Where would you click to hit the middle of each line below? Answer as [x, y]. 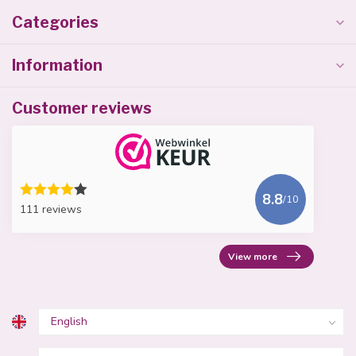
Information [57, 65]
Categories [55, 22]
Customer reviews [82, 108]
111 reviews [51, 209]
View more [253, 256]
